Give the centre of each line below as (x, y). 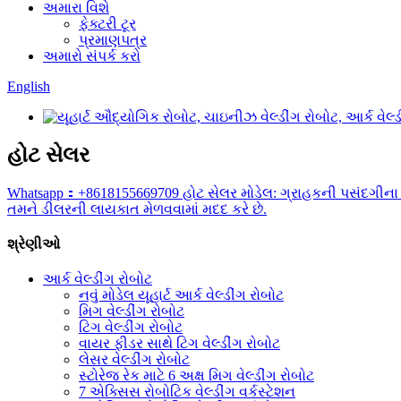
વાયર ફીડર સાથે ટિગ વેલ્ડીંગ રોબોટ (179, 344)
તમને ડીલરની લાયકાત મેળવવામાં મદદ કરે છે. (137, 209)
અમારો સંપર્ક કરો (92, 56)
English (29, 86)
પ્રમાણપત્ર (113, 40)
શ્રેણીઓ (34, 244)
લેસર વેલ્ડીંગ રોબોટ (134, 360)
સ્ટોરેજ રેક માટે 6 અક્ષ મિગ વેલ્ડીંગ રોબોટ (196, 376)
